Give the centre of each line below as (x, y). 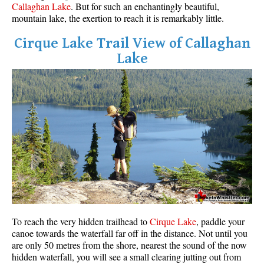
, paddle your (220, 222)
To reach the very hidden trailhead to (81, 222)
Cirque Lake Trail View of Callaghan (132, 43)
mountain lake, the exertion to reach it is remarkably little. (118, 18)
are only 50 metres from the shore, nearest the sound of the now (129, 245)
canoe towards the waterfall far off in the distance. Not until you (130, 233)
